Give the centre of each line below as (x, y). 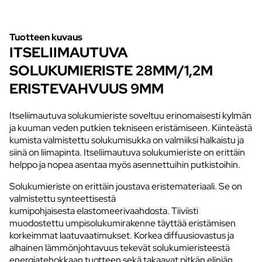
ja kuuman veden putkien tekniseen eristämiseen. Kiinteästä (131, 127)
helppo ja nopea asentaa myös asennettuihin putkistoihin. (125, 164)
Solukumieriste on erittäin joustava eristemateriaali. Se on (126, 186)
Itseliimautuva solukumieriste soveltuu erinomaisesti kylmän (130, 115)
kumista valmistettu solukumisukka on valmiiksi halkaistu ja (127, 140)
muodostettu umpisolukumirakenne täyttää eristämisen (123, 223)
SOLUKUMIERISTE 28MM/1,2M (111, 70)
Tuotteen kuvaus (46, 37)
